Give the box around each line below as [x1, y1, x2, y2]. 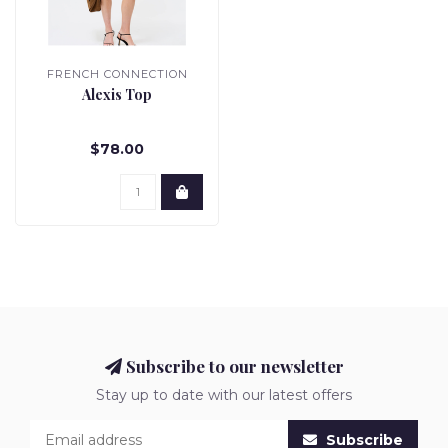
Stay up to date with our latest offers [96, 386, 352, 405]
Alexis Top [82, 85, 152, 105]
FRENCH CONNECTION [46, 67, 188, 82]
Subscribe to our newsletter [121, 355, 344, 378]
